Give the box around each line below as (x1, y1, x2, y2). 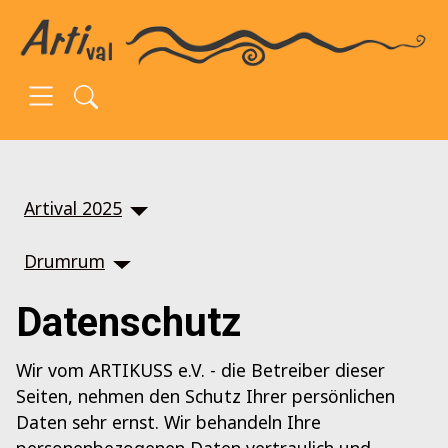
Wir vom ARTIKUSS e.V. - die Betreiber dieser (16, 358, 385, 383)
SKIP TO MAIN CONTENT (16, 17, 269, 45)
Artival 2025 (24, 195, 122, 220)
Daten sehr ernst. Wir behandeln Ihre (16, 410, 321, 435)
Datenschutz (16, 299, 241, 347)
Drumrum (24, 249, 105, 274)
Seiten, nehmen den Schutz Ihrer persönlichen (16, 384, 395, 409)
